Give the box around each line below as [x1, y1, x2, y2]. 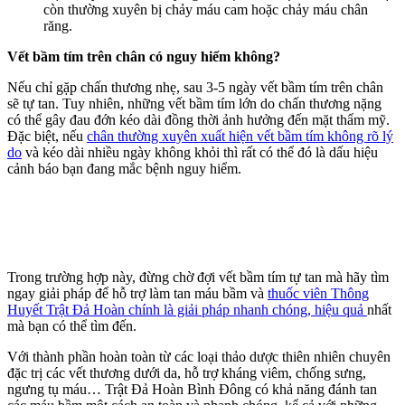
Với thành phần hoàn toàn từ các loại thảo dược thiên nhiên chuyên [7, 348, 391, 364]
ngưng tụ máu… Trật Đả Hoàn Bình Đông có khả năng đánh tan [7, 381, 377, 397]
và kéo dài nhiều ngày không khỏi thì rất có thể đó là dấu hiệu [22, 144, 378, 160]
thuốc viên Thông [268, 285, 369, 301]
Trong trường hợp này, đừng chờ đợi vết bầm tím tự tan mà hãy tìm [7, 268, 389, 285]
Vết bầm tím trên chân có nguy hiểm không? [7, 48, 280, 64]
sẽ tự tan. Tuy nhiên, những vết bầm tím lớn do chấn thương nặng [7, 95, 381, 111]
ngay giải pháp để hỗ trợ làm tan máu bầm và [7, 285, 268, 301]
